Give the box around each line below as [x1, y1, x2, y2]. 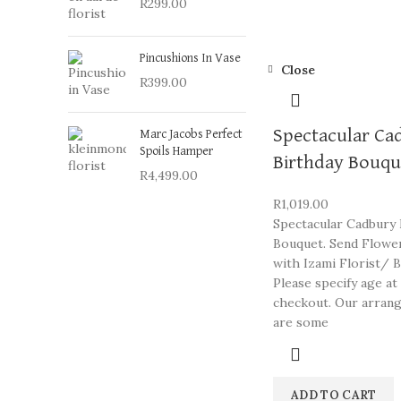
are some [273, 314, 329, 330]
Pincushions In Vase [140, 52, 241, 64]
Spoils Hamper [140, 145, 213, 158]
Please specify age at [273, 275, 398, 291]
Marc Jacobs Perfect [140, 128, 243, 141]
